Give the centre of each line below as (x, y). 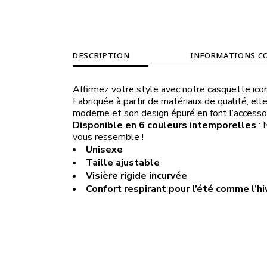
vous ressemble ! (108, 137)
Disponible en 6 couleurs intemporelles (164, 125)
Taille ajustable (123, 163)
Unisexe (104, 150)
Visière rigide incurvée (136, 176)
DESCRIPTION (101, 56)
